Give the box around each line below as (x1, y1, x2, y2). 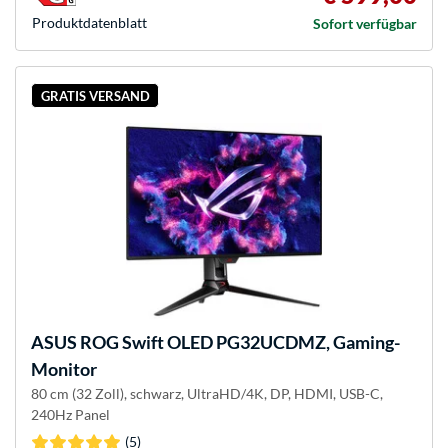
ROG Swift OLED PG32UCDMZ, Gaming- (77, 331, 400, 354)
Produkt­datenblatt (32, 14, 147, 32)
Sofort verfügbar (313, 15, 417, 33)
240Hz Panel (31, 406, 110, 424)
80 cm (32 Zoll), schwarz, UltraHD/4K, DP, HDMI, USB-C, (31, 385, 383, 403)
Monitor (31, 358, 97, 381)
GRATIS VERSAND (40, 87, 150, 104)
